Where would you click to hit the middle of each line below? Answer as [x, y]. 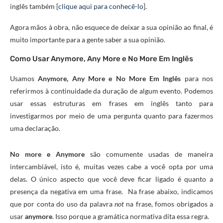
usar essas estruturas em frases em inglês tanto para [111, 104]
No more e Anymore [47, 154]
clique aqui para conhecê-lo [101, 6]
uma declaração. [35, 128]
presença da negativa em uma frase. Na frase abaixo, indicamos [111, 192]
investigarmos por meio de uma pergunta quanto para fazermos [111, 116]
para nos [197, 79]
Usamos [22, 79]
